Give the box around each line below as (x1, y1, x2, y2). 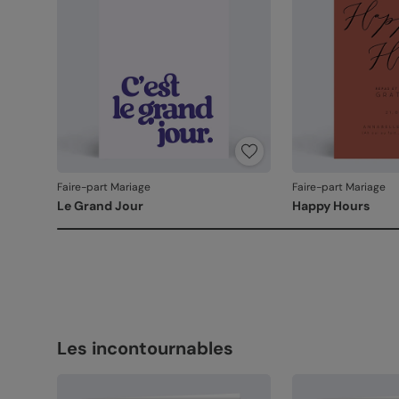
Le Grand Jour (56, 198, 143, 214)
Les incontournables (56, 337, 233, 360)
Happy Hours (291, 198, 370, 214)
